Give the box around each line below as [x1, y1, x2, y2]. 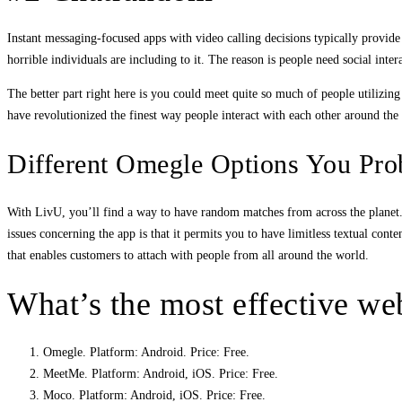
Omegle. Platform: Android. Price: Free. [43, 345, 249, 359]
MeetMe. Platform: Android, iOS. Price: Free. [43, 366, 278, 380]
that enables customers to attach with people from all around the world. [7, 248, 369, 262]
